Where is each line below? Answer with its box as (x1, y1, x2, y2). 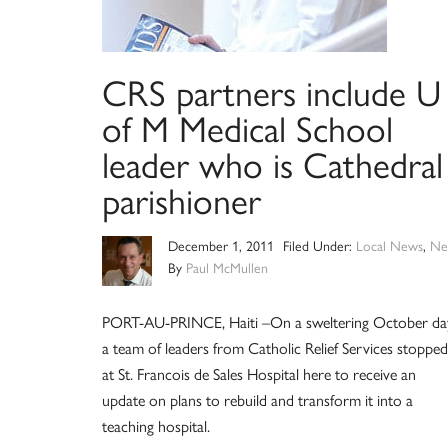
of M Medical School (102, 108, 393, 151)
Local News (355, 238, 423, 255)
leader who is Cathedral (102, 144, 443, 187)
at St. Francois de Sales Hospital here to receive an (102, 365, 416, 384)
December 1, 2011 (168, 238, 274, 255)
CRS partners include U (102, 72, 441, 115)
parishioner (102, 180, 261, 223)
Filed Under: (282, 238, 356, 255)
